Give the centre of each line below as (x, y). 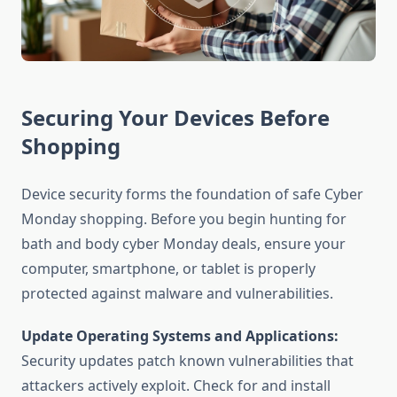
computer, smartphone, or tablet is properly (168, 269)
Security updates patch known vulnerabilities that (187, 361)
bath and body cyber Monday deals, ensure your (183, 244)
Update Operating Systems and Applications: (180, 336)
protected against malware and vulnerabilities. (177, 294)
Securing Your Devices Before (175, 118)
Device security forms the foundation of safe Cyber (192, 195)
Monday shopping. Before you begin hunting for (184, 219)
